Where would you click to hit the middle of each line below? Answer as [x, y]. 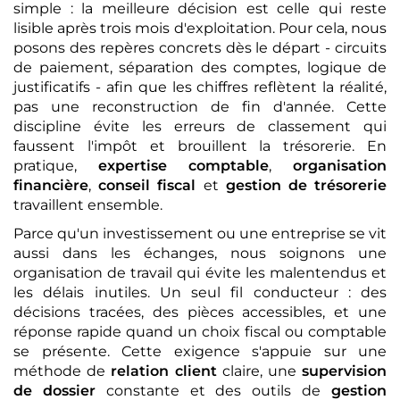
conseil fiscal [147, 185]
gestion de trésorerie [306, 185]
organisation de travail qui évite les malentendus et [200, 272]
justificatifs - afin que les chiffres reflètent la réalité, [200, 87]
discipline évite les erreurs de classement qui [200, 126]
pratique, [56, 165]
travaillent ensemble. [88, 204]
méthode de [62, 371]
